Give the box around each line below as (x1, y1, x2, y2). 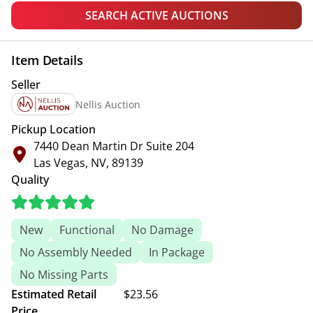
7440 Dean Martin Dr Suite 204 (34, 138, 194, 154)
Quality (11, 172, 49, 187)
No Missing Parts (20, 267, 108, 282)
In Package (149, 245, 205, 260)
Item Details (11, 52, 83, 68)
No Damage (131, 222, 194, 238)
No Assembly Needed (20, 245, 132, 260)
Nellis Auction (75, 97, 141, 111)
